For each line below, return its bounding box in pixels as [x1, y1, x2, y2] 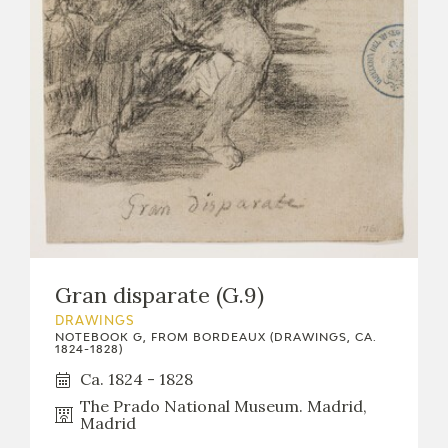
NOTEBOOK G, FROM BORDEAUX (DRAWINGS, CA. [55, 332, 377, 344]
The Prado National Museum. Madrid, [80, 396, 367, 417]
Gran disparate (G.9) [55, 281, 264, 310]
